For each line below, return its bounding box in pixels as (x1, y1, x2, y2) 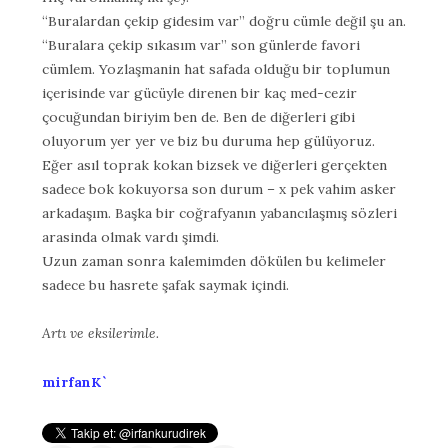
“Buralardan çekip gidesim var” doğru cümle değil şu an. (42, 11, 406, 30)
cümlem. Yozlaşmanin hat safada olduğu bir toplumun (42, 59, 390, 78)
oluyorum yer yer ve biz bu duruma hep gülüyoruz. (42, 131, 375, 150)
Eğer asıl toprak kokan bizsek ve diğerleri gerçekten (42, 155, 387, 174)
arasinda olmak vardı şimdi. (42, 227, 219, 246)
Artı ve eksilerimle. (42, 324, 159, 343)
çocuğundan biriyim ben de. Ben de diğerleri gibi (42, 107, 355, 126)
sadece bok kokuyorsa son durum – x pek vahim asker (42, 179, 396, 198)
